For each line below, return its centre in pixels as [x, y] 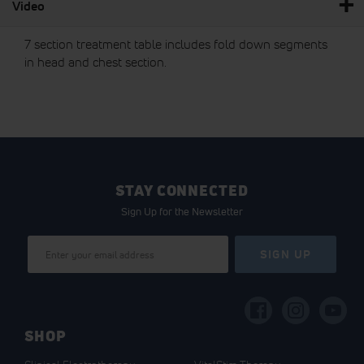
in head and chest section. [95, 62]
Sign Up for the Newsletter [182, 212]
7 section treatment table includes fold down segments [176, 44]
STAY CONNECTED [182, 190]
